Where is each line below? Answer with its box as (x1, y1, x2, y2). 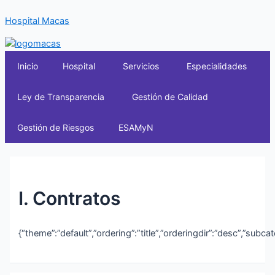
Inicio (17, 61, 38, 72)
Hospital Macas (5, 15, 69, 26)
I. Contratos (18, 187, 121, 209)
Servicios (123, 61, 159, 72)
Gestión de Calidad (132, 91, 208, 103)
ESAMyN (118, 122, 153, 133)
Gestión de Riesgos (17, 122, 94, 133)
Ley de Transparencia (17, 91, 104, 103)
